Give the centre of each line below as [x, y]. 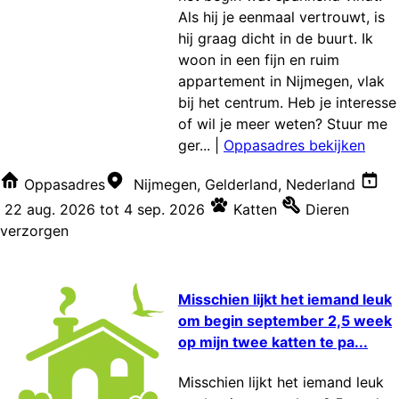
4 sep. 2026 [164, 209]
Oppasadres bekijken [294, 145]
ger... [194, 145]
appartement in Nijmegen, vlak [281, 81]
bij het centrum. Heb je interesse [287, 102]
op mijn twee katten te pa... [273, 342]
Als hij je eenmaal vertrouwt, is [281, 16]
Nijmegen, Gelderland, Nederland [244, 184]
